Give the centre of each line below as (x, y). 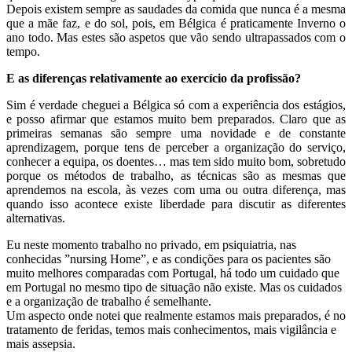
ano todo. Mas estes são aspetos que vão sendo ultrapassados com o (176, 37)
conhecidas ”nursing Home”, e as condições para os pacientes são (169, 258)
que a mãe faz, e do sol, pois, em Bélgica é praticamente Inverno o (176, 23)
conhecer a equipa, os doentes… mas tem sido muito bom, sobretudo (176, 161)
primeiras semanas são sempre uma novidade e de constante (176, 133)
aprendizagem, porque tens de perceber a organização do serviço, (176, 147)
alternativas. (36, 218)
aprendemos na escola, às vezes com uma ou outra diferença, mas (176, 189)
